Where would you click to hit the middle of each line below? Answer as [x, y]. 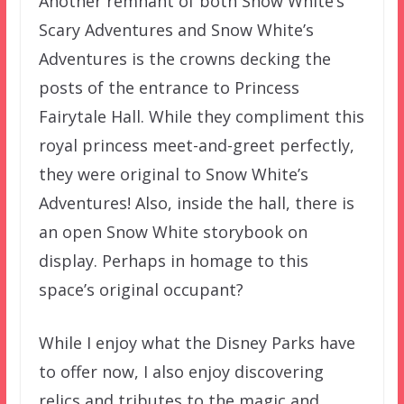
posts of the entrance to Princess [169, 87]
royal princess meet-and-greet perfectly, [196, 145]
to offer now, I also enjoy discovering [181, 371]
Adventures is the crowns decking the [184, 58]
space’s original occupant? [141, 289]
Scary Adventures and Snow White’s [176, 29]
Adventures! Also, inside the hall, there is [196, 202]
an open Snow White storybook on [173, 231]
